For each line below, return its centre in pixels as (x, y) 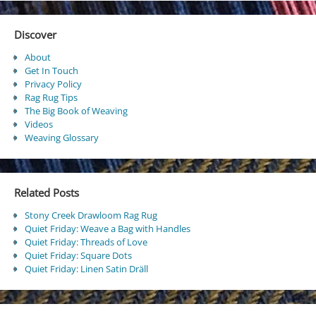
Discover (35, 34)
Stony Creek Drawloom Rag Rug (91, 215)
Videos (38, 124)
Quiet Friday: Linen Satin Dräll (86, 269)
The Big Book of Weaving (76, 110)
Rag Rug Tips (51, 97)
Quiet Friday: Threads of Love (86, 242)
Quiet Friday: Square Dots (78, 256)
